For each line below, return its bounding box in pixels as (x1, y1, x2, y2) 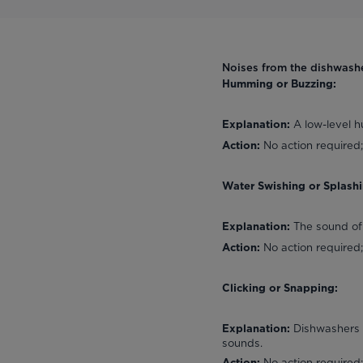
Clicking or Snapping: (222, 283, 339, 294)
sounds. (222, 335, 263, 349)
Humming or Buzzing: (222, 79, 337, 90)
